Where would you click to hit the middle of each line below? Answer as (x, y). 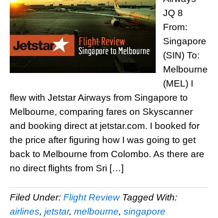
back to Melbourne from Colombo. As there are (107, 154)
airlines (25, 211)
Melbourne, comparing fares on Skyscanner (101, 112)
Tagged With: (150, 197)
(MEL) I (178, 83)
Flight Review (91, 197)
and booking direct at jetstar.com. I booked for (105, 126)
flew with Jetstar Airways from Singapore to (99, 98)
